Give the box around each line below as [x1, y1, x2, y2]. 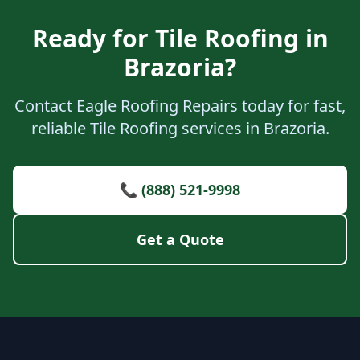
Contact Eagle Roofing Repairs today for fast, [14, 95, 346, 117]
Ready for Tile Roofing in [31, 22, 329, 55]
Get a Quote [136, 230, 224, 249]
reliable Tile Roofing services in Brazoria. [31, 117, 329, 139]
